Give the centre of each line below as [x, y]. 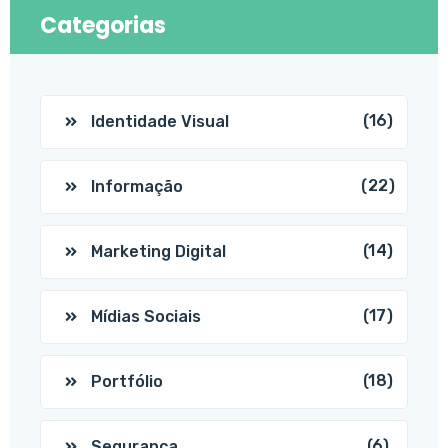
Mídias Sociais [146, 317]
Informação [137, 187]
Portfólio [127, 382]
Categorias [103, 26]
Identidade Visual [160, 122]
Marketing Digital [158, 252]
